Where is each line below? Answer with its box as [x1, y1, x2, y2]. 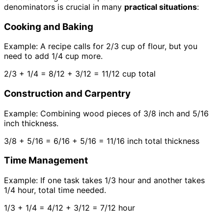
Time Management [4, 155, 88, 166]
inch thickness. [4, 118, 58, 128]
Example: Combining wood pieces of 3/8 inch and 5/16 [4, 108, 209, 118]
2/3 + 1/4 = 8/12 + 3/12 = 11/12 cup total [4, 69, 156, 79]
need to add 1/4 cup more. [4, 51, 103, 61]
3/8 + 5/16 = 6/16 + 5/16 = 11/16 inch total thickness [4, 136, 199, 146]
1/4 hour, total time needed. [4, 185, 106, 195]
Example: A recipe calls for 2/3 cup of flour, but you [4, 41, 197, 52]
